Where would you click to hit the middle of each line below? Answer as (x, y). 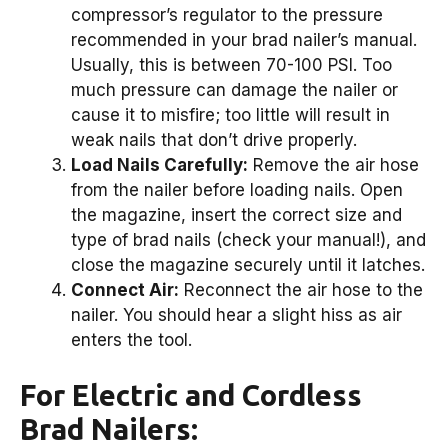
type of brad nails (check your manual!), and (248, 239)
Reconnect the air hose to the (301, 289)
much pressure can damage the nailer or (234, 89)
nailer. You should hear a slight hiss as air (236, 314)
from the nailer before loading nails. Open (237, 189)
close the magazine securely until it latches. (248, 264)
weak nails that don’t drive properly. (214, 139)
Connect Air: (125, 289)
